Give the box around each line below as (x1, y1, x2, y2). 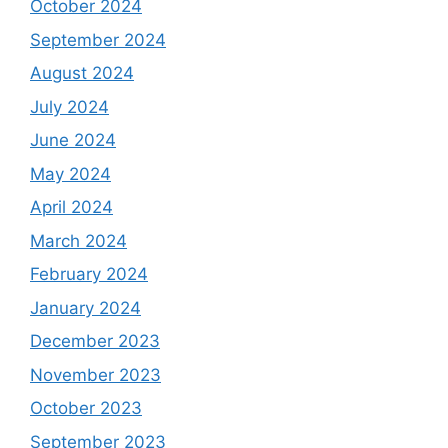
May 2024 (30, 163, 111, 184)
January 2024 (30, 297, 141, 318)
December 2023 (30, 331, 160, 351)
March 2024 (30, 230, 127, 251)
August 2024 (30, 63, 134, 83)
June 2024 (30, 130, 116, 150)
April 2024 (30, 197, 113, 217)
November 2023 (30, 364, 161, 385)
